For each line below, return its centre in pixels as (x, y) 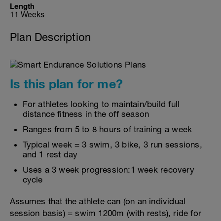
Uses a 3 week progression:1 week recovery (108, 170)
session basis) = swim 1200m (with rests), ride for (106, 213)
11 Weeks (27, 14)
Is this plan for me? (66, 84)
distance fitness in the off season (86, 114)
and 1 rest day (50, 154)
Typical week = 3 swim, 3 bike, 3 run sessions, (112, 145)
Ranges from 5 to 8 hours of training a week (107, 129)
